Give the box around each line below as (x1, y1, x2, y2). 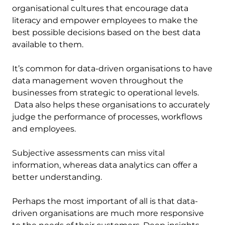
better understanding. (12, 172, 102, 182)
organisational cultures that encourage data (12, 4, 188, 14)
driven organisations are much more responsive (12, 208, 204, 218)
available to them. (12, 40, 83, 50)
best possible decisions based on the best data (12, 28, 200, 38)
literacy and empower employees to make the (12, 16, 198, 26)
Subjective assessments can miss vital (12, 148, 165, 158)
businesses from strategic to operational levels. (12, 88, 199, 98)
